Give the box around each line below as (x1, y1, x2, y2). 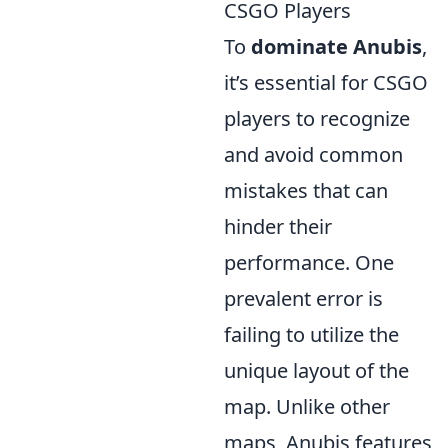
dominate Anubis (251, 33, 422, 60)
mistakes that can (224, 177, 388, 204)
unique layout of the (224, 357, 409, 384)
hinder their (224, 213, 332, 240)
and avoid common (224, 141, 403, 168)
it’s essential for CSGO (224, 69, 428, 96)
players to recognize (224, 105, 410, 132)
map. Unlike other (224, 393, 390, 420)
